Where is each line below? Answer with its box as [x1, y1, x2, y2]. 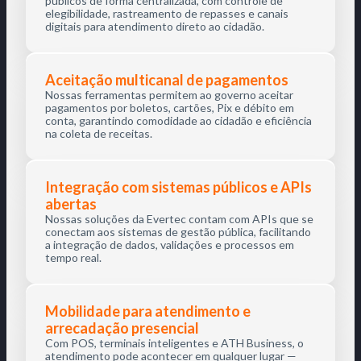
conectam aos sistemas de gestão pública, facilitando [45, 225, 311, 239]
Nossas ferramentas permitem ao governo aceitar [45, 88, 293, 102]
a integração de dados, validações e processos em [45, 238, 294, 251]
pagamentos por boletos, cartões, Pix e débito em [45, 101, 294, 114]
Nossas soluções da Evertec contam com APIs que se [45, 212, 313, 226]
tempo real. [45, 251, 102, 264]
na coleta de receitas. [45, 127, 152, 140]
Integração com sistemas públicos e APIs [45, 178, 312, 196]
